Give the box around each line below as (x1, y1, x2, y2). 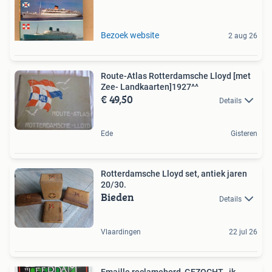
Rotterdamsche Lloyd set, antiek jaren (101, 169, 247, 179)
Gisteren (231, 129, 257, 138)
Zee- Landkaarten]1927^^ (101, 81, 199, 92)
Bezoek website (101, 30, 159, 40)
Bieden (101, 189, 134, 206)
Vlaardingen (101, 227, 141, 236)
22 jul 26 (229, 227, 257, 236)
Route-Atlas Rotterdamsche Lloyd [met (101, 70, 251, 81)
